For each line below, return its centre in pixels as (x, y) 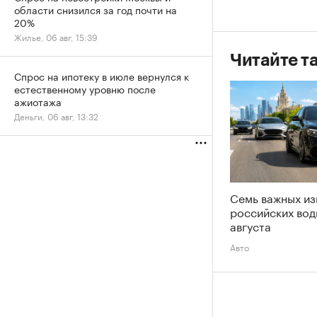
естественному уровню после (85, 88)
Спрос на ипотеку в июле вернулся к (102, 76)
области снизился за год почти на (96, 9)
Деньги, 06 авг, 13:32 (56, 116)
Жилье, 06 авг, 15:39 (56, 36)
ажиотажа (38, 101)
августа (250, 225)
